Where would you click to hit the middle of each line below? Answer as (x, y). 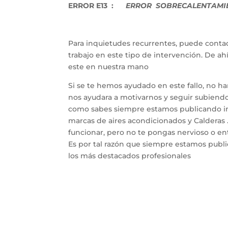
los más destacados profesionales (130, 156)
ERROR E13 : (92, 6)
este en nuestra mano (109, 67)
